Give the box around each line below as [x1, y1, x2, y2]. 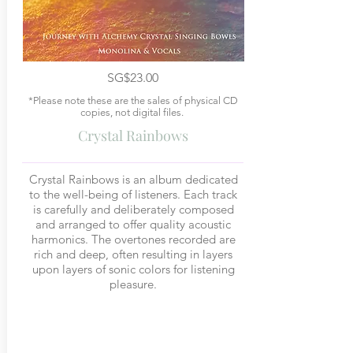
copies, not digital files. [80, 106, 186, 118]
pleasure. [110, 277, 157, 292]
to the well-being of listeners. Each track [29, 187, 237, 202]
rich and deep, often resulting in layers [34, 247, 232, 262]
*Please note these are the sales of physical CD [28, 95, 238, 106]
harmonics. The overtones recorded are [31, 232, 236, 247]
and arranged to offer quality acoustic [35, 217, 231, 232]
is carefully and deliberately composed [32, 202, 234, 217]
